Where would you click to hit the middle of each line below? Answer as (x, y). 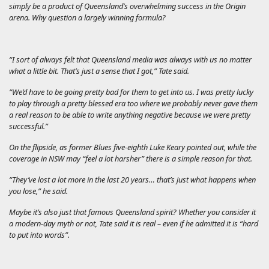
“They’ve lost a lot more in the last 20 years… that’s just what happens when (132, 179)
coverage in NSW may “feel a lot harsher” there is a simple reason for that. (131, 158)
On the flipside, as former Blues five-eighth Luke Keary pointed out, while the (133, 147)
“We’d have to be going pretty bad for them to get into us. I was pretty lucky (131, 92)
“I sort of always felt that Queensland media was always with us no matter (130, 59)
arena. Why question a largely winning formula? (87, 17)
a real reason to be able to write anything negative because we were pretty (130, 114)
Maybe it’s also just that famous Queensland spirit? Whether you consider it (132, 212)
